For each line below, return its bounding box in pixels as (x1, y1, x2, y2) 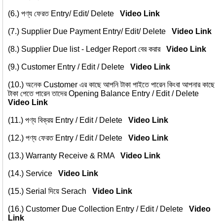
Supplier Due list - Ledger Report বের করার (21, 45, 166, 53)
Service (26, 169, 58, 178)
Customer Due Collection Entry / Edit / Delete (26, 205, 189, 213)
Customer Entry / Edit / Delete (21, 63, 130, 71)
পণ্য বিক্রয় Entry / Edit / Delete (25, 116, 128, 124)
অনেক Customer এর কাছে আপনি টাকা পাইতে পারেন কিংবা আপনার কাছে (26, 80, 215, 89)
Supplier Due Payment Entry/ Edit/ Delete (21, 27, 172, 36)
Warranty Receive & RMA (26, 151, 120, 160)
